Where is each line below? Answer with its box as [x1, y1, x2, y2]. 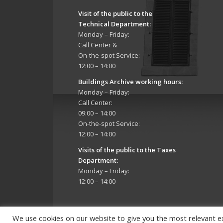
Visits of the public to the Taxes [78, 145, 176, 155]
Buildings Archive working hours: [78, 77, 183, 87]
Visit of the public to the [78, 9, 152, 18]
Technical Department [78, 19, 149, 29]
